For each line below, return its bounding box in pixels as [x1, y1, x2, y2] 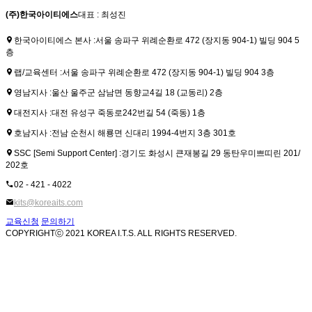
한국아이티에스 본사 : [14, 35, 95, 45]
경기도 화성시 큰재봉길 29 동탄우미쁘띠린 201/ [121, 148, 300, 158]
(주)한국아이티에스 [6, 9, 78, 19]
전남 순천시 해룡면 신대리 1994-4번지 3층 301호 [52, 127, 236, 138]
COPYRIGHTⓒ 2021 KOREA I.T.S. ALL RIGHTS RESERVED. [6, 228, 237, 238]
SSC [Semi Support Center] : [14, 148, 121, 158]
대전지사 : [14, 107, 52, 118]
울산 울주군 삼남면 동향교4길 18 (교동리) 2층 [52, 87, 223, 97]
